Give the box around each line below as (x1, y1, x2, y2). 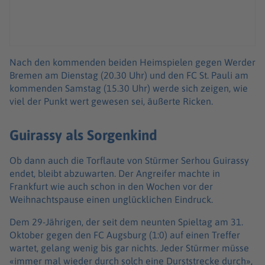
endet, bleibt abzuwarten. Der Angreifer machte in (9, 167, 220, 179)
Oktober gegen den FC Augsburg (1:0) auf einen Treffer (9, 229, 240, 240)
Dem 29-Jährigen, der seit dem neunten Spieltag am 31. (9, 216, 243, 227)
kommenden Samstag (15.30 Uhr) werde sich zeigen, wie (9, 83, 248, 94)
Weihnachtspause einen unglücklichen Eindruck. (9, 193, 215, 205)
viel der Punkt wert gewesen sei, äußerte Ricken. (9, 96, 213, 107)
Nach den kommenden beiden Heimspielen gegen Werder (9, 57, 256, 68)
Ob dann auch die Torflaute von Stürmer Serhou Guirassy (9, 154, 249, 166)
